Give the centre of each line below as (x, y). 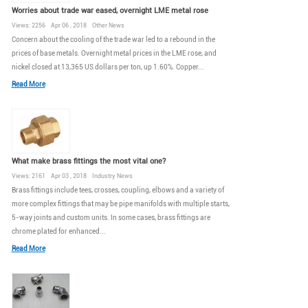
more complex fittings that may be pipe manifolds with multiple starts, (120, 203)
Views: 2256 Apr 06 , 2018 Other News (68, 25)
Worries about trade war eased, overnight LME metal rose (110, 11)
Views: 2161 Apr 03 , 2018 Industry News (72, 175)
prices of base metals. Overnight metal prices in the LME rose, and (114, 54)
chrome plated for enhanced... (58, 231)
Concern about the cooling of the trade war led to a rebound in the (113, 40)
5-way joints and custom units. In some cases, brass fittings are (111, 217)
